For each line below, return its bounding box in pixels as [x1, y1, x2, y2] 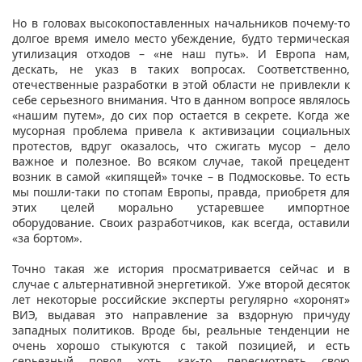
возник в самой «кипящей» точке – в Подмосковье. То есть [12, 168, 350, 184]
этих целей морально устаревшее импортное [12, 199, 350, 215]
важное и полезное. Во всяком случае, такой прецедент [12, 153, 350, 169]
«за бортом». [12, 229, 86, 246]
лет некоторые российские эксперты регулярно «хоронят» [12, 291, 350, 307]
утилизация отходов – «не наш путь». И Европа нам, [12, 45, 350, 61]
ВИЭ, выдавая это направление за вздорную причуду [12, 306, 350, 322]
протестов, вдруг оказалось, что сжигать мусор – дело [12, 137, 350, 154]
